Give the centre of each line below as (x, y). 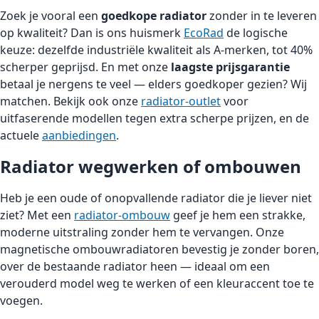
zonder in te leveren (262, 15)
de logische (256, 32)
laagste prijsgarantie (230, 67)
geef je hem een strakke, (238, 215)
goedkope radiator (154, 15)
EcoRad (204, 32)
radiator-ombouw (122, 215)
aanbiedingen (79, 135)
